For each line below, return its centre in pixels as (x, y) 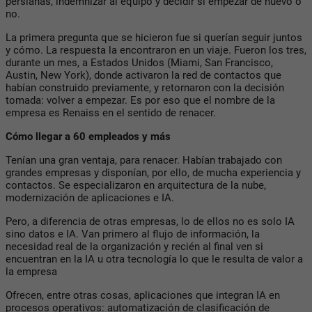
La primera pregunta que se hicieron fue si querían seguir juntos (154, 37)
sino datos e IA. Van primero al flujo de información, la (133, 234)
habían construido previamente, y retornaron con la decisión (145, 87)
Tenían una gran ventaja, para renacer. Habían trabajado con (144, 160)
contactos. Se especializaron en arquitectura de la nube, (136, 185)
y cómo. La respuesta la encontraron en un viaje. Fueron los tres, (156, 50)
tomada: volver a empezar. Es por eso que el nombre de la (140, 100)
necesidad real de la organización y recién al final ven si (134, 246)
